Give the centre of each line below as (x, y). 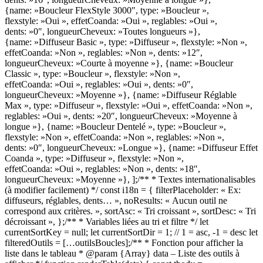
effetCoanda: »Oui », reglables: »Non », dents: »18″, (102, 168)
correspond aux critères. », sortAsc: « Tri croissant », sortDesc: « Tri (130, 211)
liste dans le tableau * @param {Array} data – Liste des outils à (122, 253)
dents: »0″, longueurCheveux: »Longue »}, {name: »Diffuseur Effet (131, 147)
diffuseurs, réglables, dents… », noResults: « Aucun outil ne (116, 200)
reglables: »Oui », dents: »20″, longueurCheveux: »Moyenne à (121, 116)
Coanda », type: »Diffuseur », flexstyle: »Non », (94, 158)
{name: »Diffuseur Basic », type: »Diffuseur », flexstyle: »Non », (126, 42)
